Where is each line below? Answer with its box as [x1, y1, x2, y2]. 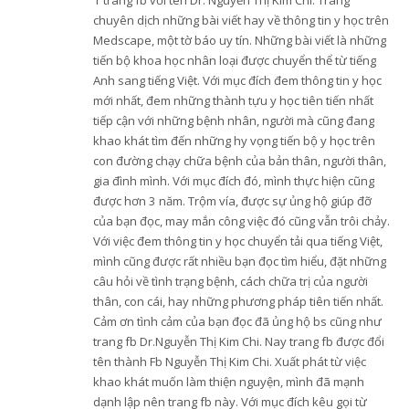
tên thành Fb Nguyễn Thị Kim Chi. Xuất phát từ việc [92, 353, 366, 370]
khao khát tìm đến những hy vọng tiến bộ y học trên [92, 132, 375, 149]
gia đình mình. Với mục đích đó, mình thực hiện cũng [92, 173, 374, 189]
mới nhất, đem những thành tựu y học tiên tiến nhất [92, 92, 373, 109]
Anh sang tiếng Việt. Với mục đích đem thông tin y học [92, 72, 382, 89]
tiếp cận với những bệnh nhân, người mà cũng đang [92, 112, 374, 129]
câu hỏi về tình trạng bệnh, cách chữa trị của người [92, 273, 368, 289]
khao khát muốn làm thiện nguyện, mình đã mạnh [92, 373, 364, 390]
